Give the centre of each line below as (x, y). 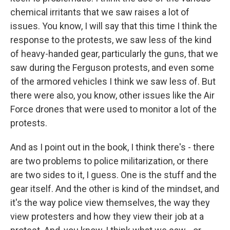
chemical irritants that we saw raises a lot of (100, 12)
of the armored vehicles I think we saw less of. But (113, 81)
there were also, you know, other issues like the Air (112, 95)
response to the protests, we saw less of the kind (111, 40)
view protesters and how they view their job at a (107, 216)
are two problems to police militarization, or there (109, 161)
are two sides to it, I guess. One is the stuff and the (113, 175)
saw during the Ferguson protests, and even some (112, 68)
